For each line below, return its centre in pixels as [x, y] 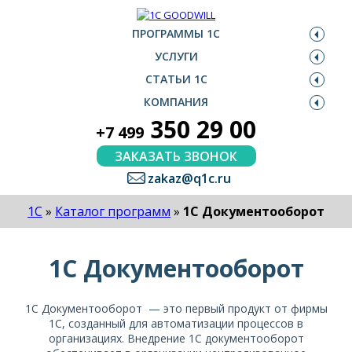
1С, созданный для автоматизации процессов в [176, 323]
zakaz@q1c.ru [189, 178]
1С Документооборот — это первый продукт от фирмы [176, 308]
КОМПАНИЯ [176, 102]
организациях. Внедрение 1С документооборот [176, 338]
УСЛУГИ [176, 56]
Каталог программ [113, 211]
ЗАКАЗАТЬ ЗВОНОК [176, 156]
